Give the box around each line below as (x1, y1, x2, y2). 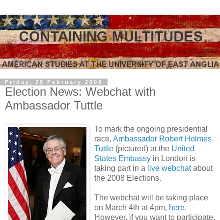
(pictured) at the (113, 144, 171, 153)
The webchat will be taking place (94, 193, 208, 202)
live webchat (147, 164, 191, 172)
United (171, 144, 194, 153)
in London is (151, 154, 195, 163)
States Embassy (94, 154, 151, 163)
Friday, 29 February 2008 (5, 79, 103, 85)
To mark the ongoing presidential (94, 124, 208, 133)
